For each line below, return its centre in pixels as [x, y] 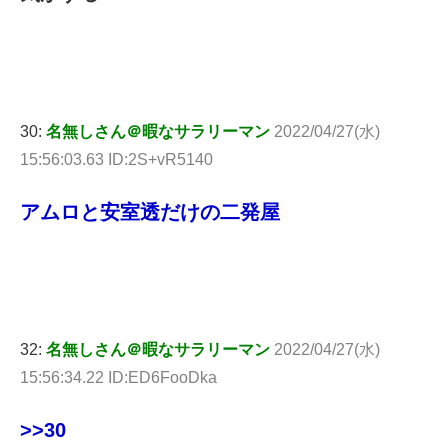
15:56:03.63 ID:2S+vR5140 [116, 159]
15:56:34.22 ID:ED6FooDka [118, 378]
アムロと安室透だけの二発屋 [150, 211]
